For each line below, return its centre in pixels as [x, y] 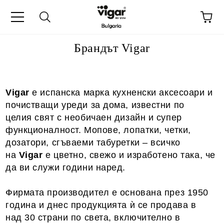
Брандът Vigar [112, 48]
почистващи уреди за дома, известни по [95, 105]
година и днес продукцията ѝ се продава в [101, 205]
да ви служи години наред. [65, 167]
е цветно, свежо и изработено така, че [129, 155]
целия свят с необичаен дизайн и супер [94, 117]
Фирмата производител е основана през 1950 [107, 192]
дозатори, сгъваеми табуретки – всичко [93, 142]
